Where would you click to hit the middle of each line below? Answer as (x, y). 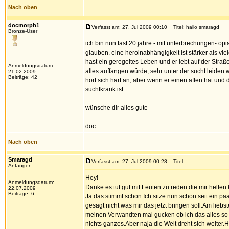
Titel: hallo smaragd (194, 27)
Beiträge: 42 (23, 77)
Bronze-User (23, 31)
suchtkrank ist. (105, 89)
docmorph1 (24, 25)
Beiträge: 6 (21, 193)
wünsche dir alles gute (117, 108)
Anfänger (19, 165)
